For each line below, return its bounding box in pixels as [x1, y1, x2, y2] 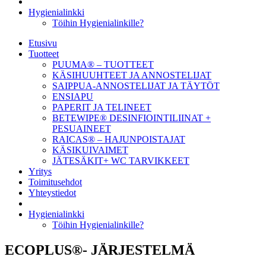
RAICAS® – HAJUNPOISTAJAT [52, 134, 185, 144]
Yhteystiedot [28, 188, 76, 198]
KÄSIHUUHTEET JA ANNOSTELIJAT [52, 70, 211, 80]
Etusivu [28, 38, 57, 48]
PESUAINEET [52, 123, 111, 134]
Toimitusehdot [28, 177, 82, 187]
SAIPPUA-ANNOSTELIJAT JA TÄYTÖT [52, 81, 220, 91]
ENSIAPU [52, 91, 93, 102]
